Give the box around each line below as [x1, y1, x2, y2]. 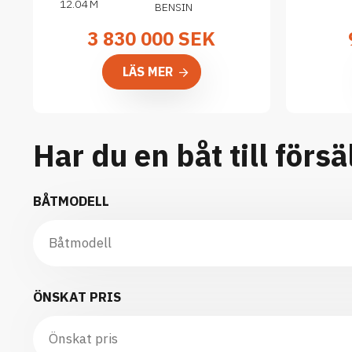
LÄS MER [122, 64, 173, 79]
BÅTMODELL [33, 192, 109, 210]
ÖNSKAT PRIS [33, 288, 121, 306]
